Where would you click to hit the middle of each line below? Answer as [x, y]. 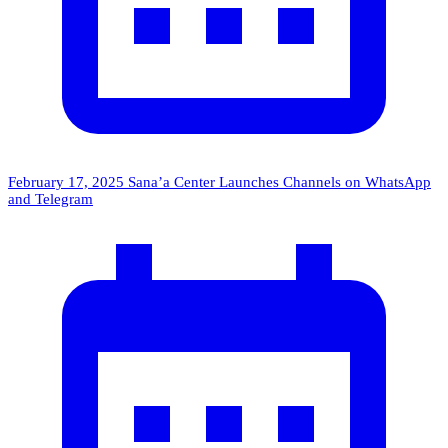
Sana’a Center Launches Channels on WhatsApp [279, 181]
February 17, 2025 [68, 181]
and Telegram [50, 198]
